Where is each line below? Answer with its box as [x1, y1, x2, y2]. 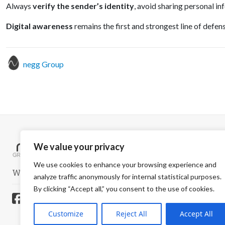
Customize [48, 209, 83, 218]
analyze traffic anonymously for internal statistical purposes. [34, 172, 221, 181]
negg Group [23, 59, 64, 69]
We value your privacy [34, 141, 125, 152]
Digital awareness [6, 21, 73, 31]
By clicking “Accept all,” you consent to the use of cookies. [34, 184, 214, 193]
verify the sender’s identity [33, 1, 134, 11]
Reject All [116, 209, 147, 218]
